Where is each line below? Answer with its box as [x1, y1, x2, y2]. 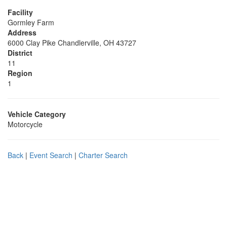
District [8, 48, 32, 58]
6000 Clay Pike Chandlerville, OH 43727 [8, 37, 136, 48]
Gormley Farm [8, 17, 54, 27]
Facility [8, 7, 33, 17]
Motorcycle [8, 119, 43, 129]
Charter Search [79, 150, 128, 160]
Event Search [29, 150, 72, 160]
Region [8, 68, 32, 78]
